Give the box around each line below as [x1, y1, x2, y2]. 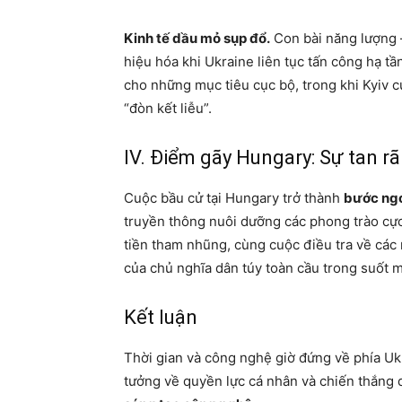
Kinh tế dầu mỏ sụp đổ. [124, 30, 270, 47]
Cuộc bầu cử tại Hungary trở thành [124, 189, 344, 206]
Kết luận [124, 306, 197, 328]
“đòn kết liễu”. [124, 100, 212, 117]
